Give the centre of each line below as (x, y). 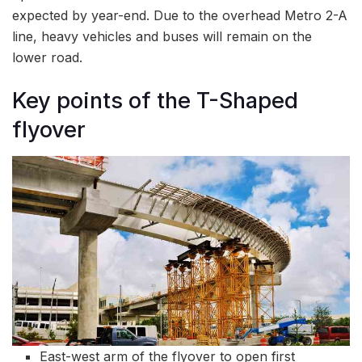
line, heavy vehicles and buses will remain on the (162, 37)
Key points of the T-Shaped (155, 101)
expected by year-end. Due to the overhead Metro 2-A (180, 16)
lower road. (47, 58)
